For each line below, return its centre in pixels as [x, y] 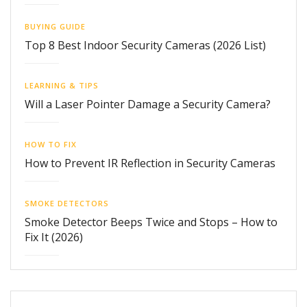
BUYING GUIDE [55, 26]
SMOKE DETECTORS [67, 203]
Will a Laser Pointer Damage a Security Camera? [148, 104]
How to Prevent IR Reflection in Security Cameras [150, 163]
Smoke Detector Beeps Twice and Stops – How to [151, 222]
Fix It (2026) [54, 237]
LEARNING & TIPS [62, 85]
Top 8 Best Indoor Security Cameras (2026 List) [145, 45]
